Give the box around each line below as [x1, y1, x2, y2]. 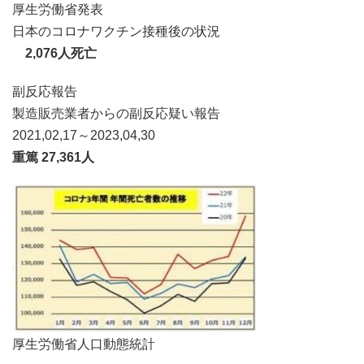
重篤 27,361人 [12, 145, 94, 166]
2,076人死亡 [12, 41, 97, 62]
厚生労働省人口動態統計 [12, 332, 155, 353]
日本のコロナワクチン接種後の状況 [12, 19, 220, 40]
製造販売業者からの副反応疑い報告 [12, 102, 220, 122]
